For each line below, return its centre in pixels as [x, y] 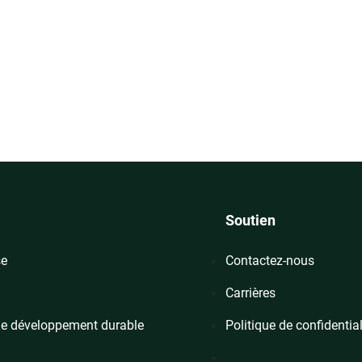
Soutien [251, 220]
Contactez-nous [270, 260]
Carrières [251, 293]
